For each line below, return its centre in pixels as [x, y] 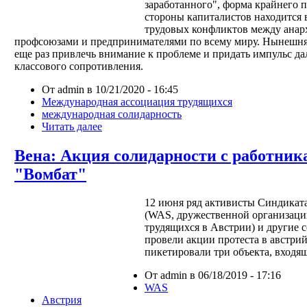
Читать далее [72, 126]
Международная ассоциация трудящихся [137, 101]
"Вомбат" [50, 174]
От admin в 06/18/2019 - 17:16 [213, 275]
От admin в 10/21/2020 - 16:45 [110, 89]
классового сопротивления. [79, 66]
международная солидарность [112, 114]
